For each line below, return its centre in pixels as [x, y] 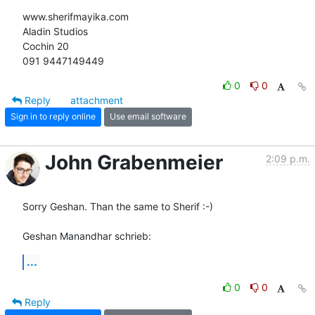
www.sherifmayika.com [76, 16]
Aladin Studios [55, 31]
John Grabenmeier [134, 162]
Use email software [148, 117]
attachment [97, 100]
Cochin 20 [46, 46]
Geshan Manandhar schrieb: [87, 236]
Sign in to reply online [53, 117]
